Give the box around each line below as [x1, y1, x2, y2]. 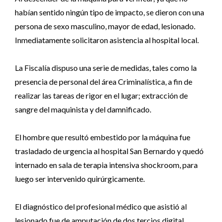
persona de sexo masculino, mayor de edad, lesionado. [15, 21, 195, 31]
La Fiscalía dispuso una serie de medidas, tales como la [15, 63, 197, 72]
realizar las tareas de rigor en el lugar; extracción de [15, 91, 188, 100]
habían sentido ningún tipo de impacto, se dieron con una [15, 7, 204, 17]
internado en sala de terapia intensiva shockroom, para [15, 160, 198, 169]
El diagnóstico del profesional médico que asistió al [15, 202, 187, 211]
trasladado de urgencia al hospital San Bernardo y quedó [15, 146, 204, 156]
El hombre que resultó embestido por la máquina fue [15, 132, 190, 142]
